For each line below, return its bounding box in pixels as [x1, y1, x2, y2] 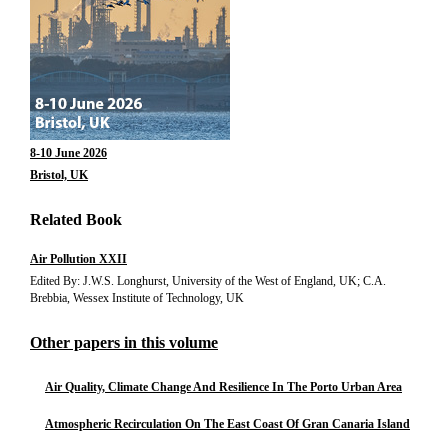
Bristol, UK [30, 168, 88, 182]
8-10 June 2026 [30, 146, 107, 160]
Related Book [30, 211, 122, 228]
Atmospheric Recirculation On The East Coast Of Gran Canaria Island [45, 417, 410, 431]
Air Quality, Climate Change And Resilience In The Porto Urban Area [45, 380, 402, 394]
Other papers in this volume [30, 334, 218, 351]
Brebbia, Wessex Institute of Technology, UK [30, 291, 244, 305]
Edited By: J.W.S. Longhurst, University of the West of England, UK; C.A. [30, 274, 386, 288]
